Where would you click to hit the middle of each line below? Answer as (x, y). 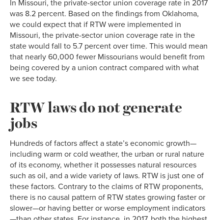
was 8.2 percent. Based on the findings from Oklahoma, (104, 14)
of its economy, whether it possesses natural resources (103, 165)
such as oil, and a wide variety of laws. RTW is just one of (107, 176)
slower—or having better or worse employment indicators (108, 208)
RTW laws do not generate (96, 106)
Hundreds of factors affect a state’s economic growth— (103, 143)
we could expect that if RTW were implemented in (96, 25)
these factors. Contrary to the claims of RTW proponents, (107, 186)
